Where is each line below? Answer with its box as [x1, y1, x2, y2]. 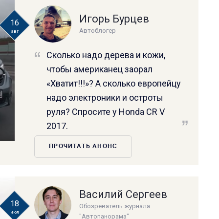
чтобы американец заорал [46, 64, 153, 74]
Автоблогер [79, 26, 116, 34]
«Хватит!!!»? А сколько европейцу [46, 78, 181, 88]
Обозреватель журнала [79, 202, 151, 210]
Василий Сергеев [79, 188, 168, 201]
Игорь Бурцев [79, 12, 150, 25]
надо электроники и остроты [46, 92, 164, 103]
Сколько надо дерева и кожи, [46, 49, 166, 60]
